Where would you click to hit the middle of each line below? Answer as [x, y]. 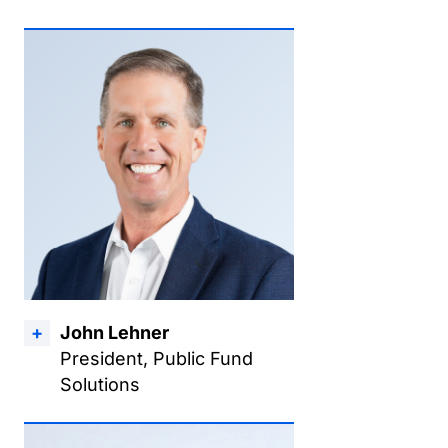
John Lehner [114, 332]
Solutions [100, 384]
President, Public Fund [156, 358]
